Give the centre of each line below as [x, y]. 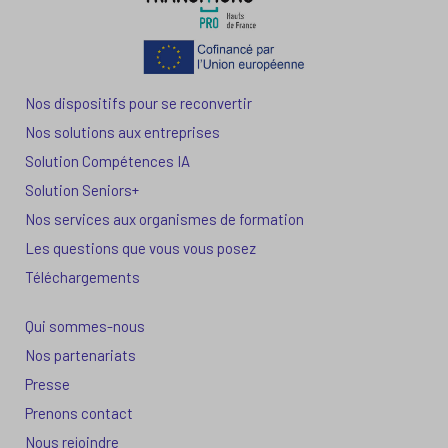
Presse [47, 383]
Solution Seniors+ [82, 189]
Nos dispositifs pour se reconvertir [138, 102]
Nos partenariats [80, 354]
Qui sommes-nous [85, 325]
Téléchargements [82, 276]
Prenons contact [79, 412]
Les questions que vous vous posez [140, 247]
